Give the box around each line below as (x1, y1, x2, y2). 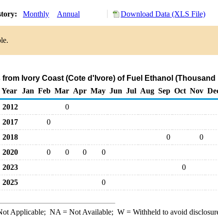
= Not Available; (60, 208, 117, 216)
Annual (57, 10, 80, 18)
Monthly (23, 10, 49, 18)
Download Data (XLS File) (121, 10, 205, 18)
